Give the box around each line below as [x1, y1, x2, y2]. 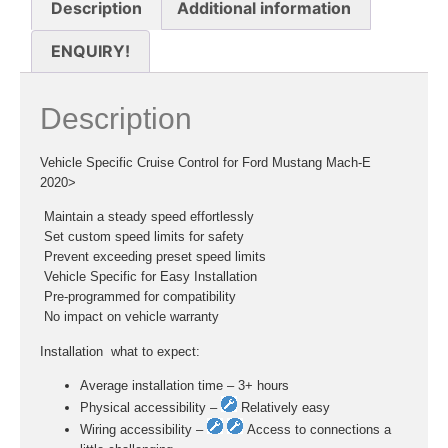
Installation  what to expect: [40, 343, 200, 359]
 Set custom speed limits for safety [40, 229, 244, 245]
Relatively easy [237, 400, 330, 416]
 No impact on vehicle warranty [40, 309, 219, 325]
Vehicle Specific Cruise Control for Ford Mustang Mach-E [40, 155, 371, 171]
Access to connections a [243, 422, 391, 438]
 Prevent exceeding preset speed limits [40, 249, 266, 265]
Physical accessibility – [80, 400, 221, 416]
